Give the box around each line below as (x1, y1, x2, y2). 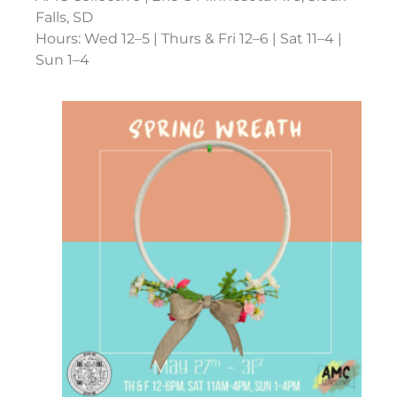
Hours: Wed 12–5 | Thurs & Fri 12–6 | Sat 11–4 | (35, 29, 342, 47)
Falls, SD (35, 8, 93, 26)
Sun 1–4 (35, 51, 90, 68)
